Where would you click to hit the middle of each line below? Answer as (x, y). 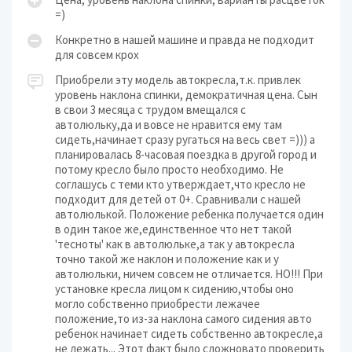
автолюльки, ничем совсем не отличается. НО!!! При (189, 274)
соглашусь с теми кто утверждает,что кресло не (180, 184)
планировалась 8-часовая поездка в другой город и (186, 154)
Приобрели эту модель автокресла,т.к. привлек (178, 80)
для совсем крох (97, 55)
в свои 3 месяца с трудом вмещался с (150, 110)
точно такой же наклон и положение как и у (167, 259)
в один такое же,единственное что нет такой (173, 229)
